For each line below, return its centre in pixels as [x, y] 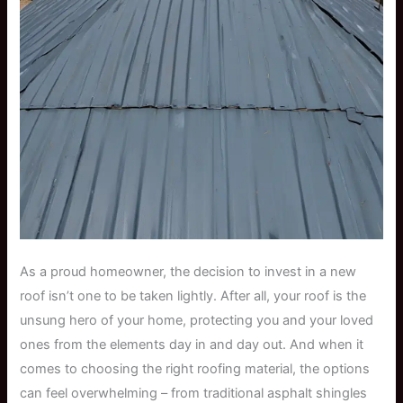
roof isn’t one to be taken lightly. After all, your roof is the [193, 296]
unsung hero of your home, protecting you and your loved [197, 321]
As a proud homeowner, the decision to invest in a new [188, 272]
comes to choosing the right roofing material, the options [195, 369]
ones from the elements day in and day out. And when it [192, 345]
